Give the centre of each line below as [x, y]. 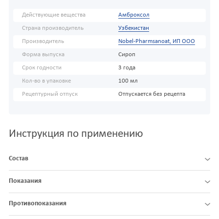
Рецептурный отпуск [50, 95]
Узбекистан [133, 29]
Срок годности [42, 68]
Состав [19, 159]
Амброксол [134, 15]
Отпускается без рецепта [152, 95]
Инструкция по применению [76, 134]
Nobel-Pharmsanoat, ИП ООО [156, 42]
